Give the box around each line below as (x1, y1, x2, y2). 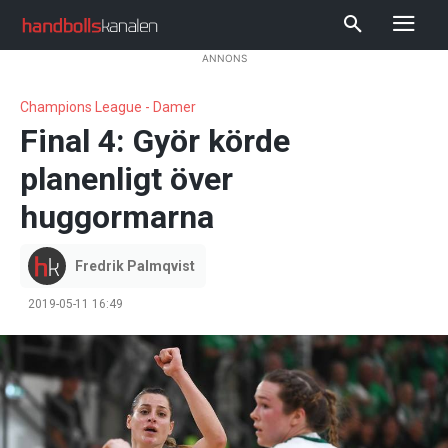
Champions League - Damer (20, 99, 196, 116)
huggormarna (20, 198, 214, 237)
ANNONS (201, 52, 247, 64)
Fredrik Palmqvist (75, 258, 195, 275)
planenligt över (20, 160, 233, 199)
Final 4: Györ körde (20, 122, 290, 161)
